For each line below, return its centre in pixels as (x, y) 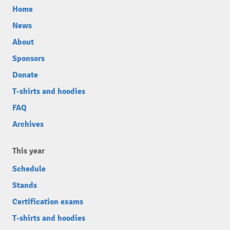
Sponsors (28, 59)
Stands (25, 185)
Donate (25, 75)
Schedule (29, 169)
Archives (28, 124)
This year (28, 151)
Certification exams (48, 202)
